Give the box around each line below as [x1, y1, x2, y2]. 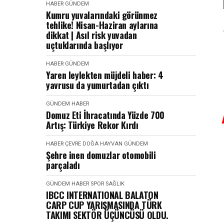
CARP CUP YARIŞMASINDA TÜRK [46, 198, 162, 211]
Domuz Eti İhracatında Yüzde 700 [46, 108, 164, 121]
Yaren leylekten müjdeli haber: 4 [46, 68, 163, 81]
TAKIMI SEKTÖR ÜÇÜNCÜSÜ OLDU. [46, 208, 168, 221]
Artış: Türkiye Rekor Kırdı [46, 118, 138, 131]
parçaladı [46, 158, 80, 171]
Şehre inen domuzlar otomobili [46, 148, 156, 161]
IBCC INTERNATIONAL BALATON [46, 188, 158, 201]
